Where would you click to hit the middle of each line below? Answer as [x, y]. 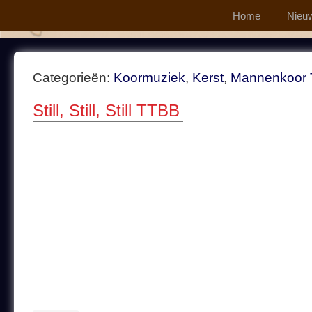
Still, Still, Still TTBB [106, 110]
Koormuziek [149, 78]
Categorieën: [73, 78]
